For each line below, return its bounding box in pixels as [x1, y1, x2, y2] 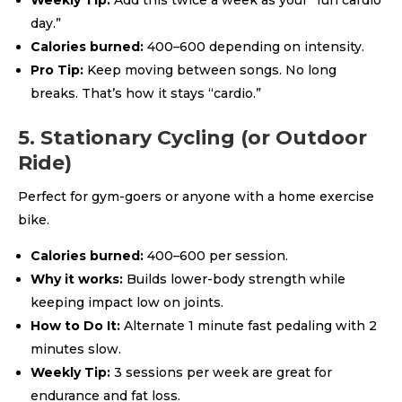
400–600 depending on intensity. [144, 39, 364, 55]
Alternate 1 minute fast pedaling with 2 [120, 318, 377, 334]
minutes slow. [31, 341, 121, 357]
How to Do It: [31, 318, 120, 334]
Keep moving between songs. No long [83, 62, 336, 78]
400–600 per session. [144, 248, 288, 264]
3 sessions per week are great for [110, 364, 332, 380]
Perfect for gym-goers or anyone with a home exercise [18, 188, 374, 205]
